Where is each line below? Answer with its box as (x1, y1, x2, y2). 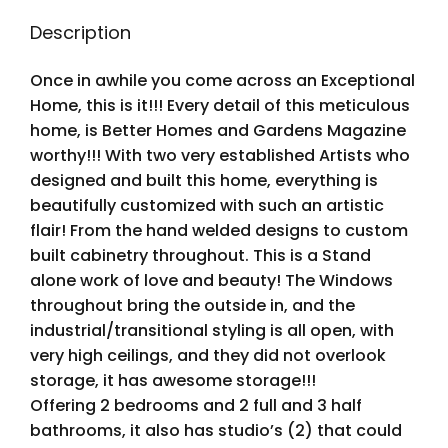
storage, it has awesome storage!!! (30, 369, 316, 392)
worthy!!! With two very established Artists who (30, 144, 410, 167)
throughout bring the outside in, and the (30, 294, 355, 317)
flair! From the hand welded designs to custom (30, 219, 408, 242)
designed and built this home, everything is (30, 169, 378, 192)
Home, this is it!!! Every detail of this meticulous (30, 94, 410, 117)
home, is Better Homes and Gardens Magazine (30, 119, 406, 142)
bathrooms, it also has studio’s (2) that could (30, 419, 402, 442)
